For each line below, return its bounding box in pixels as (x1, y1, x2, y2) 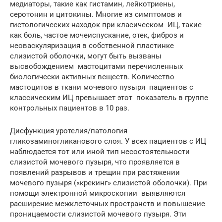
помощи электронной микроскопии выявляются (10, 189, 185, 198)
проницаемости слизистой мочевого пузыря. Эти (10, 210, 186, 219)
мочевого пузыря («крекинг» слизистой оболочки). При (10, 178, 207, 188)
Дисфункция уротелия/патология (10, 126, 127, 136)
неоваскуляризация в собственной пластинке (10, 41, 174, 51)
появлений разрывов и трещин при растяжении (10, 168, 180, 177)
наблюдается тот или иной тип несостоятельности (10, 147, 190, 157)
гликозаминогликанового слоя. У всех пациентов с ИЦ (10, 137, 206, 146)
